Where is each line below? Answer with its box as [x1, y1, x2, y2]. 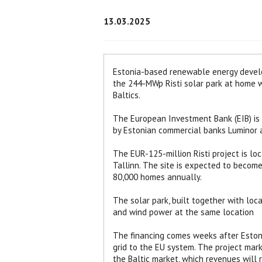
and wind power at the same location [113, 206, 254, 218]
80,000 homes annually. [113, 171, 202, 182]
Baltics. [113, 89, 140, 101]
